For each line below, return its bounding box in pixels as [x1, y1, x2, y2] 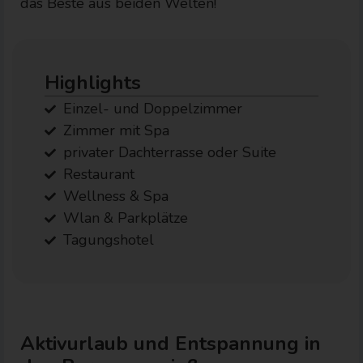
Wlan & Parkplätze [62, 208, 188, 228]
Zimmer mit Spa [62, 121, 169, 141]
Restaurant [62, 164, 135, 185]
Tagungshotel [62, 230, 154, 250]
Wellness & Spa [62, 186, 169, 207]
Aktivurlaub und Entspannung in [20, 331, 321, 357]
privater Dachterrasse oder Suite [62, 143, 276, 163]
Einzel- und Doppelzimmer [62, 99, 242, 119]
